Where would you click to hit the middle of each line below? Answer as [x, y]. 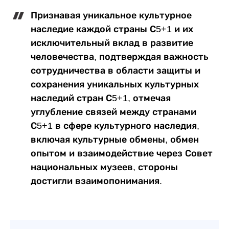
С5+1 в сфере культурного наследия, [115, 126]
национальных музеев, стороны [104, 167]
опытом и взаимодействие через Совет [122, 153]
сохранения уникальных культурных [115, 84]
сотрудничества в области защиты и [116, 71]
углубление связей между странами [113, 112]
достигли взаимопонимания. [96, 181]
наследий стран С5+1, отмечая [101, 98]
